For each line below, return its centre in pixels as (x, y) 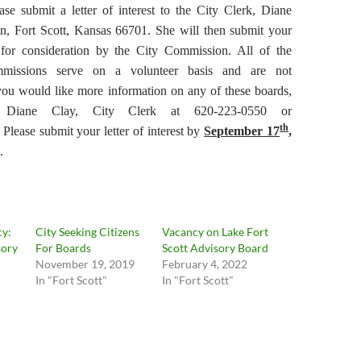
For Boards (64, 248)
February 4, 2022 (204, 264)
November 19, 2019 (85, 264)
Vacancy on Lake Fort (215, 232)
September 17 (242, 131)
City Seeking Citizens (88, 232)
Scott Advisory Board (215, 248)
